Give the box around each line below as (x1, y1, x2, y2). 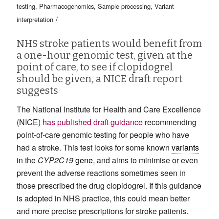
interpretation (16, 15, 53, 24)
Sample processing (97, 1, 151, 11)
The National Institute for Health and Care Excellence (16, 103, 201, 115)
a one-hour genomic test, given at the (16, 49, 193, 62)
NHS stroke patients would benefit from (16, 38, 202, 50)
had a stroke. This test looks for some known (16, 141, 172, 153)
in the (16, 154, 38, 166)
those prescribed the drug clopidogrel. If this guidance (16, 179, 201, 191)
